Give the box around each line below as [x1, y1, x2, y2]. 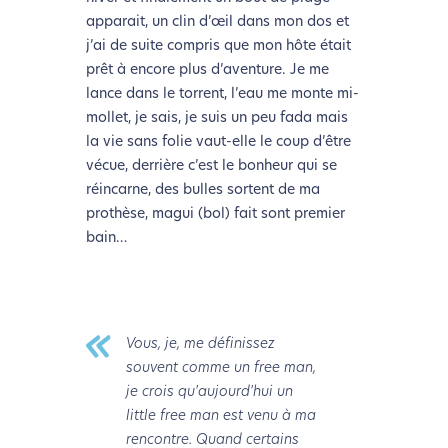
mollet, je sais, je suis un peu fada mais [85, 111, 348, 127]
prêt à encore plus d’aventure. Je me [85, 63, 329, 79]
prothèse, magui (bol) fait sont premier [85, 207, 345, 223]
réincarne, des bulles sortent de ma [85, 183, 320, 199]
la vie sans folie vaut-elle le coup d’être [85, 135, 351, 151]
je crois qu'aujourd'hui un [125, 385, 293, 401]
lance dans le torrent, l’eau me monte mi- [85, 87, 359, 103]
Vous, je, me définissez [125, 337, 275, 353]
